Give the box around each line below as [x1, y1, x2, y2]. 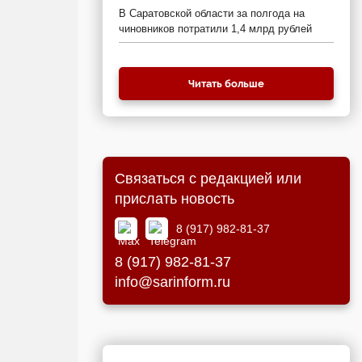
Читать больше [188, 78, 264, 90]
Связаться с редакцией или [115, 170, 301, 187]
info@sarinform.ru [115, 274, 230, 290]
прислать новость [115, 191, 234, 207]
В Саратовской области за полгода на [119, 7, 305, 19]
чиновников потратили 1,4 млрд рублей [119, 23, 312, 35]
